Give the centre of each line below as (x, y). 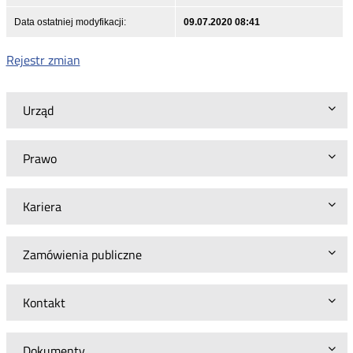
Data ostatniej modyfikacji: (70, 22)
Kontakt (44, 302)
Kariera (42, 206)
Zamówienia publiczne (82, 254)
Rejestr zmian (43, 59)
